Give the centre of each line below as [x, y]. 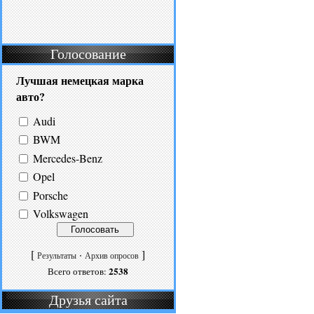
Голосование [88, 54]
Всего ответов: [78, 272]
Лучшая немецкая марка [80, 80]
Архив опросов [112, 256]
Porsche [50, 196]
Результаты [57, 256]
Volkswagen [61, 214]
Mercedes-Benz [68, 158]
